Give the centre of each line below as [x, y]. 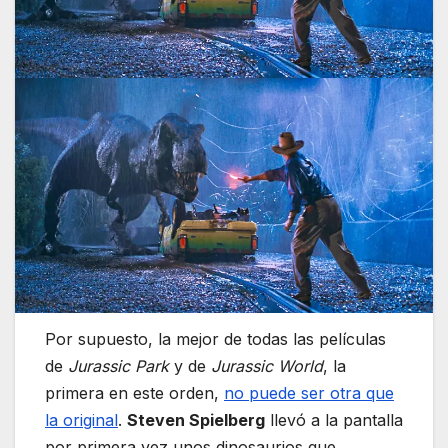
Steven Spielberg [196, 419]
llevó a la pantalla [334, 419]
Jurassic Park [118, 365]
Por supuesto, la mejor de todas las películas [215, 338]
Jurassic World [267, 365]
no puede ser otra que [309, 392]
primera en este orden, [134, 392]
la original [81, 419]
